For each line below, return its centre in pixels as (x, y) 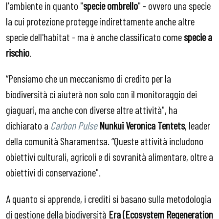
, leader (197, 125)
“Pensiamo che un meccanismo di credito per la (88, 78)
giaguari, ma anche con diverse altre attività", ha (92, 110)
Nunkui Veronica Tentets (142, 125)
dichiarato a (28, 125)
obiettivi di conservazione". (53, 172)
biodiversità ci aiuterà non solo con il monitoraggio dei (101, 94)
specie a (198, 36)
